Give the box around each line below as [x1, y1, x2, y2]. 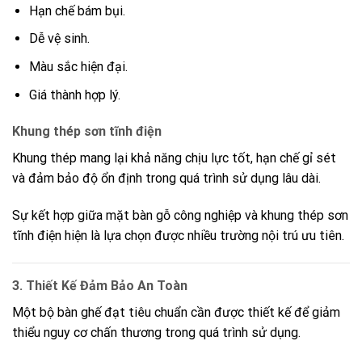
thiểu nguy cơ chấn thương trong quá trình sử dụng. [12, 325, 301, 341]
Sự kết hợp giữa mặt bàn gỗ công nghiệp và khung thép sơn [12, 208, 348, 224]
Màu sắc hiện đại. [28, 59, 128, 75]
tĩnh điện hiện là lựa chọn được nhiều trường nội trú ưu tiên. [12, 228, 344, 244]
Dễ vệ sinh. [28, 31, 90, 47]
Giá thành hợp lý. [28, 86, 120, 103]
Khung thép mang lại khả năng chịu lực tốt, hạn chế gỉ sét [12, 150, 336, 166]
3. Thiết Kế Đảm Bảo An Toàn [12, 278, 187, 294]
